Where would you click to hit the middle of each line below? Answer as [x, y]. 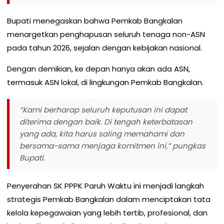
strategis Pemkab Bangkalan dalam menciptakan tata [109, 199]
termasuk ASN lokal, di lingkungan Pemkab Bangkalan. [105, 82]
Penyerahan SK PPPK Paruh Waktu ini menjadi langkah [105, 185]
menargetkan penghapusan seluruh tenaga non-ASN [106, 34]
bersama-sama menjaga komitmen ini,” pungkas [112, 145]
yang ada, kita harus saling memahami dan [102, 133]
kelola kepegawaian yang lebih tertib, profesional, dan [107, 212]
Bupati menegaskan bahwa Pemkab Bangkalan [95, 20]
